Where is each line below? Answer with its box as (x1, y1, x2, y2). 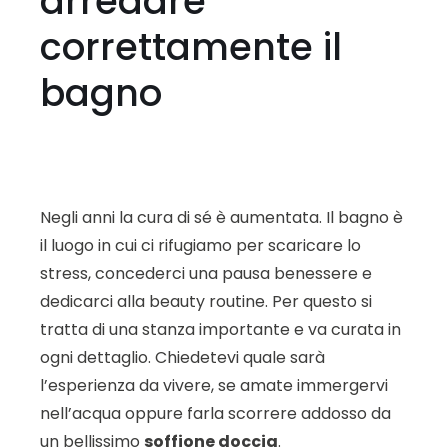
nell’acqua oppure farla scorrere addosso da (40, 402, 391, 426)
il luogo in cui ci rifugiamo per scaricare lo (40, 234, 361, 258)
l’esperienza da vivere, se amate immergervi (40, 374, 388, 398)
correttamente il (40, 20, 342, 73)
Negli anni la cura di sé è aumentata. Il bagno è (40, 206, 403, 230)
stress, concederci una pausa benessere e (40, 262, 372, 286)
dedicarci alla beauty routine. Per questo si (40, 290, 372, 314)
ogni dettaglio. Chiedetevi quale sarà (40, 346, 325, 370)
